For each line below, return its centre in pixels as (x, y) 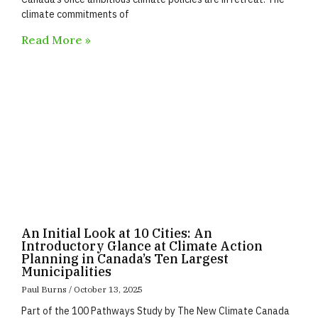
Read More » (56, 40)
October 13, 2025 (107, 289)
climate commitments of (75, 14)
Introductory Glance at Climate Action (142, 246)
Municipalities (66, 272)
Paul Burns (45, 289)
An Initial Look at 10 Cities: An (117, 233)
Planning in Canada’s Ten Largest (125, 259)
